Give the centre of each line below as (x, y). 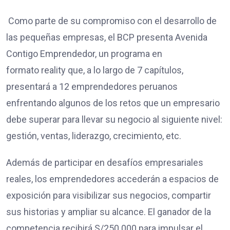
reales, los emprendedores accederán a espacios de (112, 179)
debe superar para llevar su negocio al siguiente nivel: (114, 119)
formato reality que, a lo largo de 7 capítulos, (95, 70)
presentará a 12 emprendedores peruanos (92, 86)
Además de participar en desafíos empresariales (105, 162)
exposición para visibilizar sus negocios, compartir (109, 195)
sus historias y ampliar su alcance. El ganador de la (109, 212)
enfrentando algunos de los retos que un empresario (113, 103)
